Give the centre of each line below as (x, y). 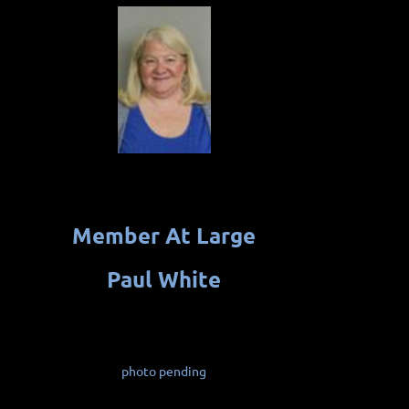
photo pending (164, 370)
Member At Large (164, 235)
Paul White (164, 278)
